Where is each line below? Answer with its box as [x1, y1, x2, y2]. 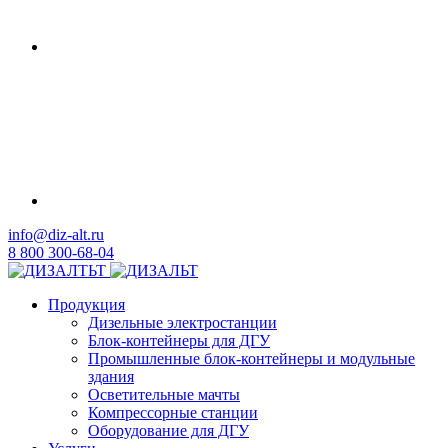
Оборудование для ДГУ [88, 422, 249, 439]
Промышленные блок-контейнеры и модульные [88, 350, 415, 367]
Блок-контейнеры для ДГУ [88, 332, 270, 349]
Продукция [48, 296, 125, 313]
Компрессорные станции [88, 404, 258, 421]
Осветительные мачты [88, 386, 240, 403]
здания [88, 368, 134, 385]
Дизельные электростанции [88, 314, 277, 331]
